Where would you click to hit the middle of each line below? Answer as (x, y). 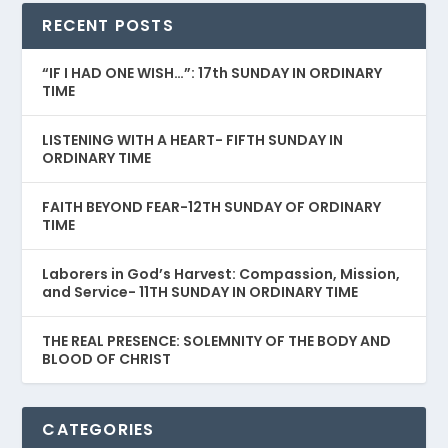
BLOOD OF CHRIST (107, 359)
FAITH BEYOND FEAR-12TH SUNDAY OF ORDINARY (212, 207)
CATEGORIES (98, 430)
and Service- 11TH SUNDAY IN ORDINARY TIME (200, 292)
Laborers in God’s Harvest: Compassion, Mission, (221, 274)
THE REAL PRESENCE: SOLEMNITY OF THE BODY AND (217, 341)
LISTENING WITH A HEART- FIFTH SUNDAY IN (193, 140)
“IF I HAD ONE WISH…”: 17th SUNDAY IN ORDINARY (212, 73)
